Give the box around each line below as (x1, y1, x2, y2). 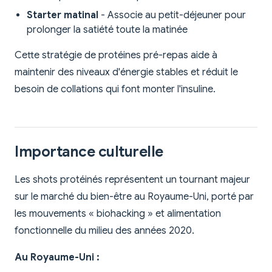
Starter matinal (27, 9, 98, 22)
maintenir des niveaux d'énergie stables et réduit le (15, 66, 238, 79)
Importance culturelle (15, 143, 163, 161)
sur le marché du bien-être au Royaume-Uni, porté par (15, 191, 254, 203)
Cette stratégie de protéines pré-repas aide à (15, 49, 217, 62)
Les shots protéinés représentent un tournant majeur (15, 174, 250, 186)
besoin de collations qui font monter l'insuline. (15, 83, 216, 96)
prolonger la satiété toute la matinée (27, 24, 188, 36)
